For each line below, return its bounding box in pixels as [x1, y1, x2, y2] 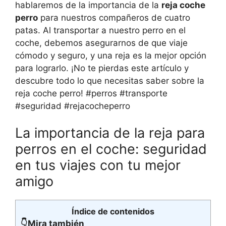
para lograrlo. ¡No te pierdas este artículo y [15, 63, 189, 73]
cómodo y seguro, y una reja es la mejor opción [15, 50, 206, 61]
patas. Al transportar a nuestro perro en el [15, 25, 186, 35]
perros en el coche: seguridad [15, 141, 207, 157]
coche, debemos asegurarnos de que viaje [15, 37, 188, 48]
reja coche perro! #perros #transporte [15, 88, 167, 98]
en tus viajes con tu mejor [15, 157, 181, 174]
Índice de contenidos [72, 206, 154, 216]
